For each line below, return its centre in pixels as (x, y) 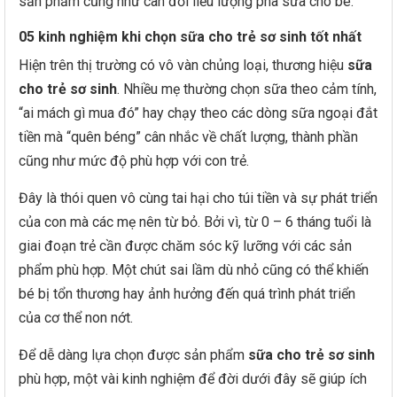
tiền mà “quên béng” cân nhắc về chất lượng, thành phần (188, 137)
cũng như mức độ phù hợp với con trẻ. (134, 161)
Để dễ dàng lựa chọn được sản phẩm (133, 355)
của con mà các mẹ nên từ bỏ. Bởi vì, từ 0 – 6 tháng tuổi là (195, 222)
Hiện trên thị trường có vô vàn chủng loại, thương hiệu (183, 65)
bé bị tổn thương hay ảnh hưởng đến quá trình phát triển (187, 294)
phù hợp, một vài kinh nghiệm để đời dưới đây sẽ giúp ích (193, 379)
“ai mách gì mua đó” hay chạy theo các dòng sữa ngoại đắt (198, 113)
